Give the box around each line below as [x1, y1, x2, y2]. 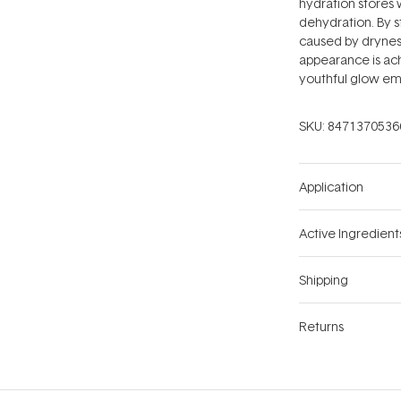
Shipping [299, 271, 348, 289]
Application [299, 178, 363, 196]
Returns [299, 318, 344, 336]
